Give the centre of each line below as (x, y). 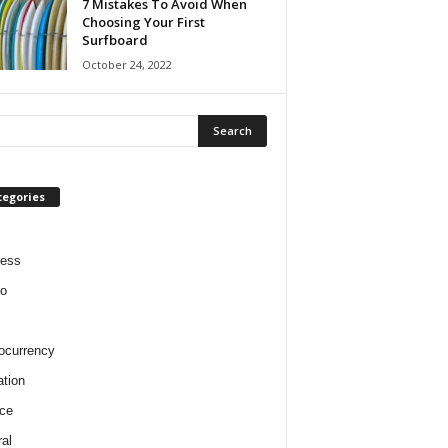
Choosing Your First (143, 22)
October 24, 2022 (126, 64)
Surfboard (114, 40)
